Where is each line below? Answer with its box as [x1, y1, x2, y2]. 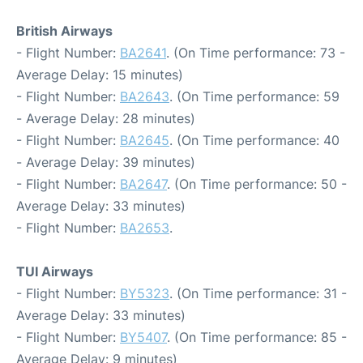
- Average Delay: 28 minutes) [16, 110, 195, 126]
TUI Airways [16, 263, 93, 280]
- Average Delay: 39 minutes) [16, 154, 195, 170]
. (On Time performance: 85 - [167, 329, 347, 345]
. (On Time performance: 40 [169, 132, 340, 148]
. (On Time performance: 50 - [167, 176, 347, 192]
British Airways [16, 23, 113, 39]
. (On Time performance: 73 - [166, 45, 345, 61]
